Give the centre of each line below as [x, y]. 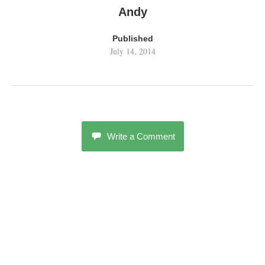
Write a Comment [141, 136]
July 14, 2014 [132, 51]
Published [132, 38]
